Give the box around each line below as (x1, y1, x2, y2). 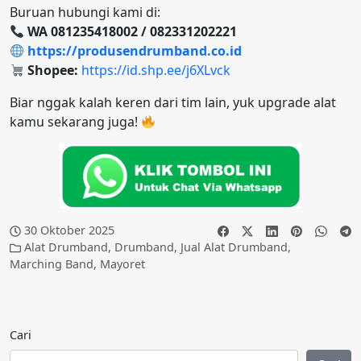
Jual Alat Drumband (180, 239, 288, 255)
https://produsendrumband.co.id (27, 42, 243, 60)
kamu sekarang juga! (10, 113, 141, 131)
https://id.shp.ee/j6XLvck (81, 61, 231, 80)
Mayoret (100, 256, 145, 272)
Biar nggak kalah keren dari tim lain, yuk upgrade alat (10, 93, 336, 112)
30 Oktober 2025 (24, 222, 115, 239)
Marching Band (10, 256, 93, 272)
